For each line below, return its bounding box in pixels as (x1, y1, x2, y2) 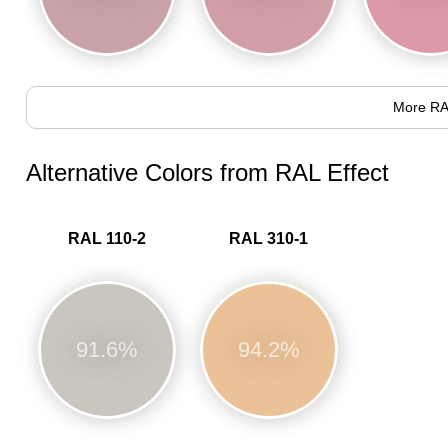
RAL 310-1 (229, 230, 309, 248)
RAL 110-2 (67, 230, 146, 248)
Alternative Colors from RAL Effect (25, 159, 389, 187)
